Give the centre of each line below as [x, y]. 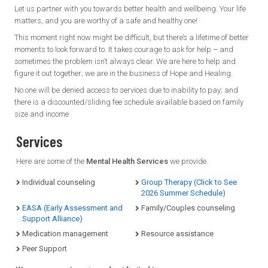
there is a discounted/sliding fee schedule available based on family [129, 102]
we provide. [189, 162]
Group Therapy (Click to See [189, 182]
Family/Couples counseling [188, 208]
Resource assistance [177, 234]
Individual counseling [59, 182]
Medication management [65, 234]
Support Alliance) [52, 219]
